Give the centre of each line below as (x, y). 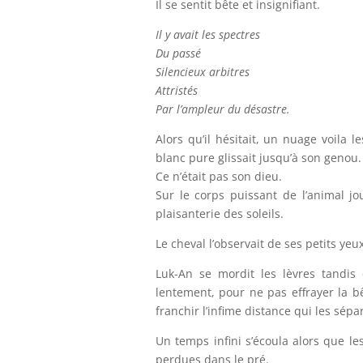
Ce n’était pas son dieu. (219, 176)
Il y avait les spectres (208, 34)
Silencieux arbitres (203, 72)
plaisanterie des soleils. (220, 214)
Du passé (178, 53)
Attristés (177, 90)
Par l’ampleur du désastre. (223, 109)
